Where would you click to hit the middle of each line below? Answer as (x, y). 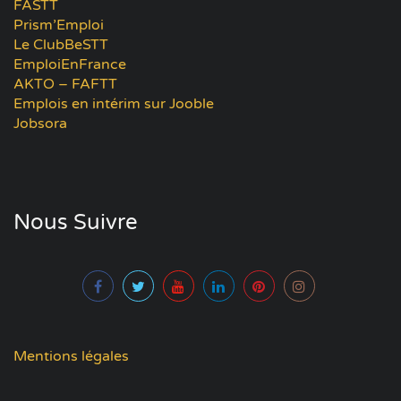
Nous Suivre (76, 223)
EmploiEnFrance (70, 65)
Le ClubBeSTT (61, 45)
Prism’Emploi (59, 26)
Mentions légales (71, 357)
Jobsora (40, 124)
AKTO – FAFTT (65, 85)
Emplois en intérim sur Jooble (114, 104)
